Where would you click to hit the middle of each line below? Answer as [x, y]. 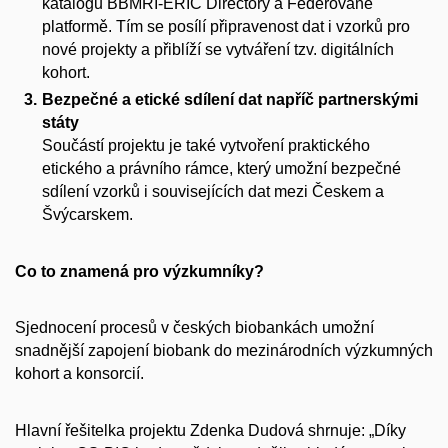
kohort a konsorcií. [79, 374]
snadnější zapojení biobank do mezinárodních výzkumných [224, 351]
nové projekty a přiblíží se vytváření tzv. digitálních [217, 50]
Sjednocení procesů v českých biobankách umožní [194, 328]
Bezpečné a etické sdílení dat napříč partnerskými [229, 100]
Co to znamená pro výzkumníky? [139, 271]
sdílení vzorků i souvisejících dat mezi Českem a [212, 192]
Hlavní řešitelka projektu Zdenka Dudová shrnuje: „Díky [210, 430]
